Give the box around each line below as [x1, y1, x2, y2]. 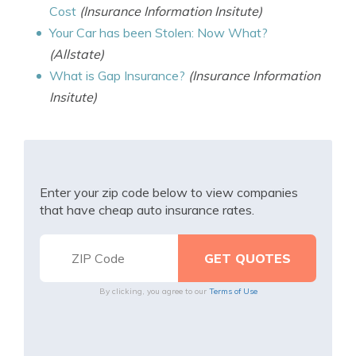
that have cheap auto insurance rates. [40, 202, 254, 218]
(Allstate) [49, 46, 104, 62]
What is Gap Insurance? [49, 68, 185, 83]
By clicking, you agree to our [99, 286, 209, 296]
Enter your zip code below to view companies [40, 184, 298, 200]
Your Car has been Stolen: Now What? [49, 25, 268, 41]
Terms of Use [208, 286, 257, 296]
